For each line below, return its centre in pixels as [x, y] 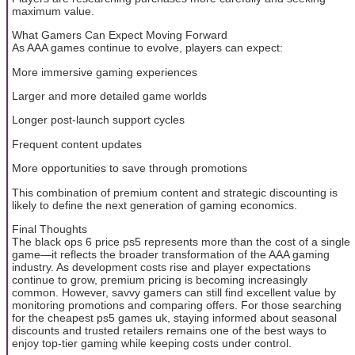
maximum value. [53, 11]
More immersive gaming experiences [105, 72]
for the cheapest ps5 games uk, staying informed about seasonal [174, 317]
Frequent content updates [77, 144]
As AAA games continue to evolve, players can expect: [147, 48]
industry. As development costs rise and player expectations [161, 267]
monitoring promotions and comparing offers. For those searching [177, 305]
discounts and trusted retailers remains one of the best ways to [169, 330]
